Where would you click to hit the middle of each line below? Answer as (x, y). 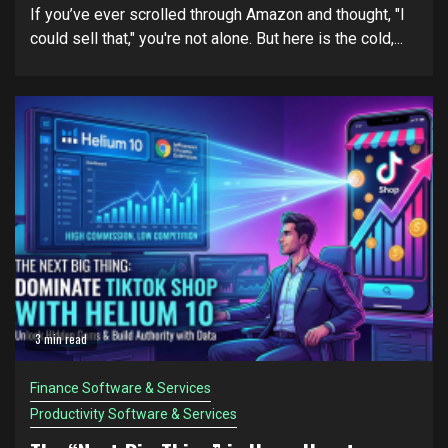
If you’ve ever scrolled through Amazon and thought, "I (217, 14)
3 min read (61, 338)
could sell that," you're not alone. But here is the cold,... (216, 38)
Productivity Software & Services (133, 414)
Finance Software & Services (120, 388)
